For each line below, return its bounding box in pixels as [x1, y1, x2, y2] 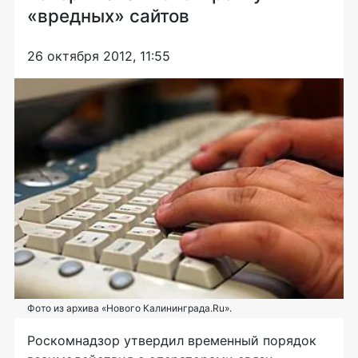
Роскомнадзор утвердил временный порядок [27, 332, 316, 348]
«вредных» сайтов [27, 5, 189, 27]
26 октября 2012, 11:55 [27, 48, 170, 65]
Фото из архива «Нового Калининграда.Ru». [27, 301, 232, 314]
